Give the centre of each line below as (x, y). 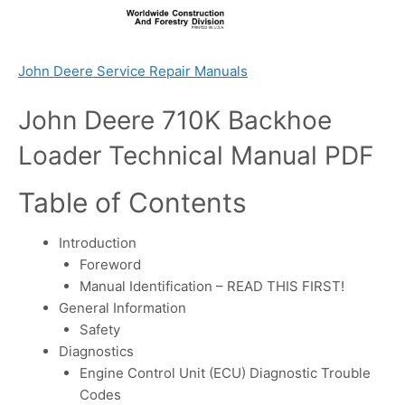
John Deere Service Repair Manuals (133, 71)
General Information (122, 307)
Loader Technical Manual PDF (196, 155)
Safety (99, 329)
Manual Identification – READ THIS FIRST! (212, 286)
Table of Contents (132, 202)
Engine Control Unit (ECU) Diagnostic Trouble (225, 372)
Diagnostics (96, 351)
